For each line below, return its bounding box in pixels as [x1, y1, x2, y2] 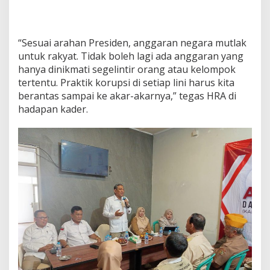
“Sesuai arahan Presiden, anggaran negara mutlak [18, 36, 246, 49]
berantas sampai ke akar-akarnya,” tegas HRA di [18, 89, 236, 102]
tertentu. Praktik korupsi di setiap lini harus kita [18, 75, 234, 89]
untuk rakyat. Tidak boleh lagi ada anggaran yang [18, 49, 243, 63]
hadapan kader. [18, 102, 88, 116]
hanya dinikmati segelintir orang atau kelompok [18, 62, 236, 76]
